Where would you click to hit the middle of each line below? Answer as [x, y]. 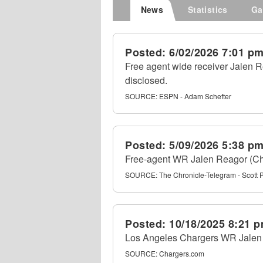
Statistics [208, 9]
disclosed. [146, 80]
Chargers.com [182, 253]
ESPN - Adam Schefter [195, 96]
